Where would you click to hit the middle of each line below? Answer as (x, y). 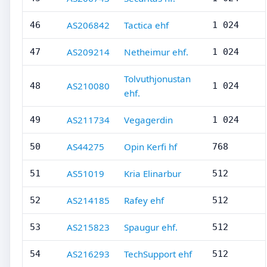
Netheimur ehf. (156, 52)
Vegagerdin (148, 120)
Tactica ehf (146, 25)
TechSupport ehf (158, 254)
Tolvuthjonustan (157, 79)
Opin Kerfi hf (150, 147)
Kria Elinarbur (153, 173)
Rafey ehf (144, 200)
